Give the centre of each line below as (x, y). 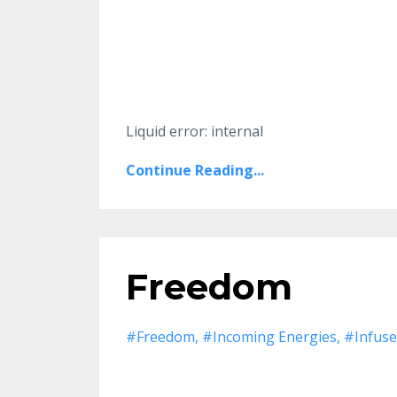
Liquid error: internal (195, 131)
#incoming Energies (269, 336)
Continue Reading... (195, 170)
